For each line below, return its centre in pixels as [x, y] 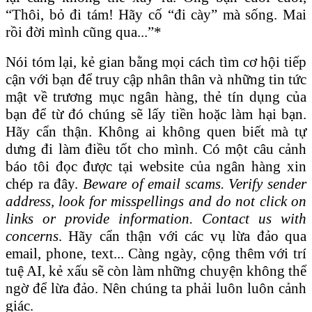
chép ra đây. [44, 184]
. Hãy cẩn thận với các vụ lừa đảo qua [182, 236]
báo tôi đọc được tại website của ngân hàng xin [156, 166]
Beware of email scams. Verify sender [194, 184]
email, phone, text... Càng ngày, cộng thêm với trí [156, 253]
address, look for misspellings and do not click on [156, 201]
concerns [32, 236]
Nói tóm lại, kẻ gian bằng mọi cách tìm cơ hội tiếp [156, 62]
